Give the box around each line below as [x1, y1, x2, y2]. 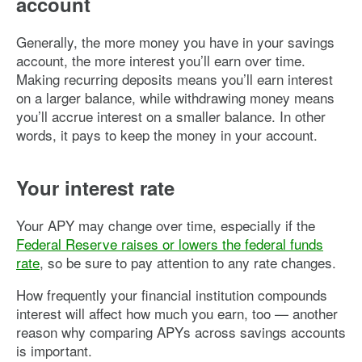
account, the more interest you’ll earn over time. [16, 49, 305, 70]
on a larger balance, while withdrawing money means [16, 86, 335, 107]
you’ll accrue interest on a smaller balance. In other [16, 105, 326, 126]
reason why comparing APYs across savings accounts [16, 321, 346, 342]
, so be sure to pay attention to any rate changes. [40, 251, 336, 272]
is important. [16, 339, 92, 360]
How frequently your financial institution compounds [16, 284, 327, 305]
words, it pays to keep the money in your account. [16, 124, 318, 145]
